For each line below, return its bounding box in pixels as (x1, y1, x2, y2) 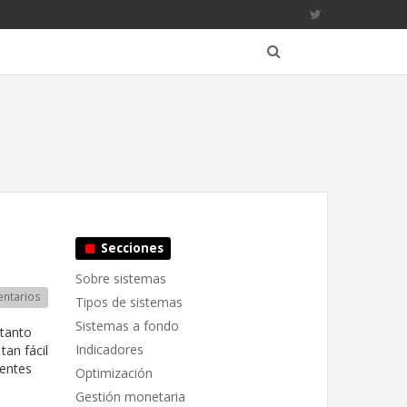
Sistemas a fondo (75, 317, 179, 334)
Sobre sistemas (75, 270, 166, 287)
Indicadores (75, 341, 144, 358)
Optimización (75, 364, 153, 382)
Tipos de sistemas (75, 293, 183, 311)
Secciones (96, 240, 164, 256)
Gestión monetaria (75, 388, 185, 405)
